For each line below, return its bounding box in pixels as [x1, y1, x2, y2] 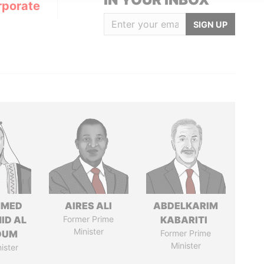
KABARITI [160, 214, 212, 226]
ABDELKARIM [153, 200, 219, 212]
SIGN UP [193, 19, 227, 29]
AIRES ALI [65, 200, 113, 212]
